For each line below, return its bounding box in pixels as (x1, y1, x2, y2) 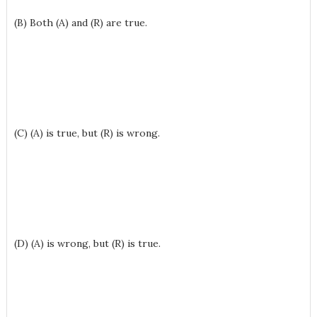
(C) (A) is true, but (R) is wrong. (13, 127, 160, 139)
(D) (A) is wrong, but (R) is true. (13, 237, 161, 250)
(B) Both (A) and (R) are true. (13, 16, 147, 29)
